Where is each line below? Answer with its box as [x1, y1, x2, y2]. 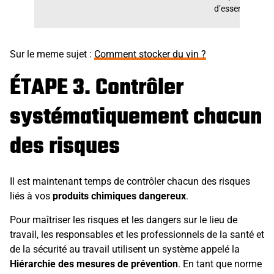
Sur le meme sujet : [10, 48, 94, 61]
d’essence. [214, 4, 254, 15]
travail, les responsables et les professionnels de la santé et [10, 228, 264, 240]
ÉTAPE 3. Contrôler [10, 71, 183, 106]
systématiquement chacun [10, 100, 262, 136]
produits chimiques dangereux [53, 190, 186, 202]
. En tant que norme [178, 257, 262, 270]
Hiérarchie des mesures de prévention [10, 257, 178, 270]
